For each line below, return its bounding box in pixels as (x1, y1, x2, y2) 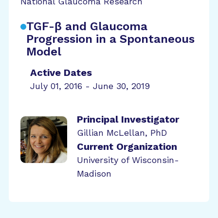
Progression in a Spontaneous (26, 32, 195, 46)
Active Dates (30, 67, 92, 78)
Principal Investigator (77, 113, 179, 125)
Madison (77, 168, 111, 179)
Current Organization (77, 141, 177, 152)
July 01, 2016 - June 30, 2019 (30, 81, 150, 91)
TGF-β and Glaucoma (26, 19, 147, 33)
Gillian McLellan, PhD (77, 127, 167, 138)
